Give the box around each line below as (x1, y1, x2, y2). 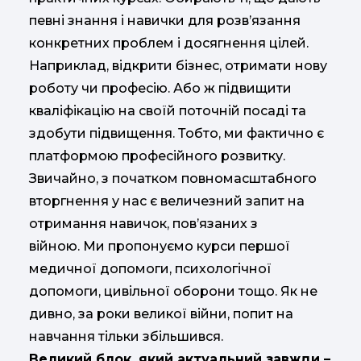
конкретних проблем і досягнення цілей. (29, 35, 309, 51)
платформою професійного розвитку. (29, 147, 285, 164)
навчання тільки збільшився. (29, 328, 223, 344)
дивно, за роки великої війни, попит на (29, 305, 293, 322)
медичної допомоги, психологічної (29, 260, 272, 276)
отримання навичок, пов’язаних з (29, 215, 258, 231)
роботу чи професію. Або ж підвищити (29, 80, 292, 96)
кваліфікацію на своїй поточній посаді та (29, 102, 306, 118)
